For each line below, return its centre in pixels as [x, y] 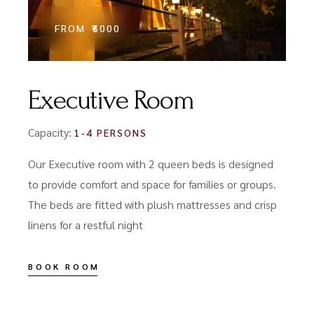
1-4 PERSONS [111, 132]
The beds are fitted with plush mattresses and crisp [153, 204]
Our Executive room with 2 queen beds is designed [151, 163]
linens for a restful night [86, 224]
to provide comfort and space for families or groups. [152, 184]
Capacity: [52, 132]
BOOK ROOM [64, 266]
